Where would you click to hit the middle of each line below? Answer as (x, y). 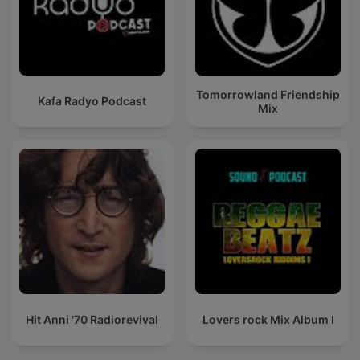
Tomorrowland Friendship (268, 94)
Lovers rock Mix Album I (268, 320)
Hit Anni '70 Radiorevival (92, 320)
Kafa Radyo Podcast (92, 101)
